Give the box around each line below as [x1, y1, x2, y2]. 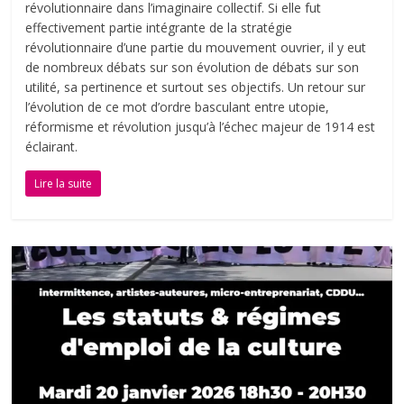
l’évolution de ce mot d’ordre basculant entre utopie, [25, 98, 330, 116]
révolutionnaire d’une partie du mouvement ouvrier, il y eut [25, 39, 367, 57]
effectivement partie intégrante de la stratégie [25, 19, 293, 37]
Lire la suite [34, 176, 93, 192]
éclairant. [25, 138, 78, 156]
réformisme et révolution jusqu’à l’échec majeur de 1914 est [25, 118, 376, 136]
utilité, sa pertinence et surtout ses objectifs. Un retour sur [25, 78, 366, 96]
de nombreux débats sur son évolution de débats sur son [25, 59, 360, 77]
